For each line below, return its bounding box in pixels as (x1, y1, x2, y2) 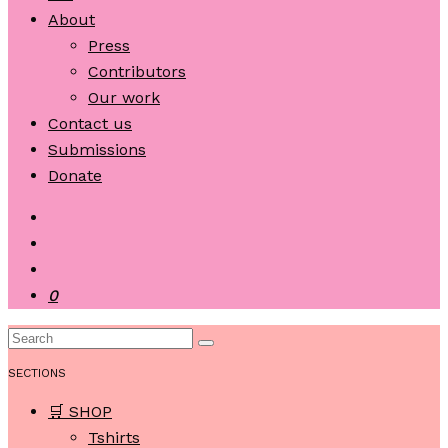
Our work (88, 88, 160, 107)
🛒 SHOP (48, 402, 112, 421)
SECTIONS (8, 366, 66, 380)
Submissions (48, 140, 146, 159)
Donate (48, 166, 102, 185)
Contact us (48, 114, 132, 133)
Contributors (88, 62, 186, 81)
